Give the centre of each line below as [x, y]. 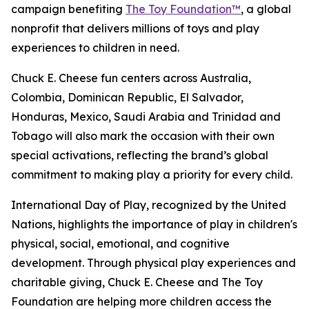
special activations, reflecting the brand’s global [140, 155]
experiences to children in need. [95, 48]
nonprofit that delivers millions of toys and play [135, 28]
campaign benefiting [68, 9]
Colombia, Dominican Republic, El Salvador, [127, 97]
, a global [266, 9]
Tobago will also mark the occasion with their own [143, 136]
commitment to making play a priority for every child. [152, 175]
